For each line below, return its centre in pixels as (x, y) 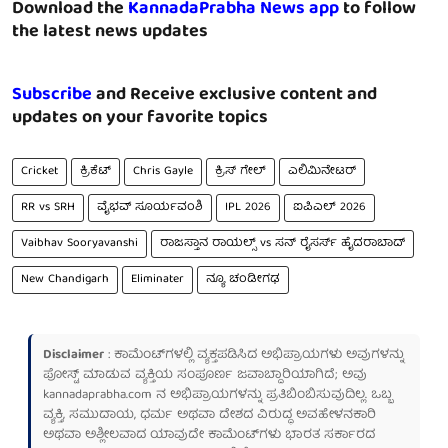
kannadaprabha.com (97, 395)
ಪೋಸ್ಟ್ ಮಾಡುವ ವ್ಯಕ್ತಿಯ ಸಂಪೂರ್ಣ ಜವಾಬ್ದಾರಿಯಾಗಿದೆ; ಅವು (205, 375)
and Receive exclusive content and (234, 95)
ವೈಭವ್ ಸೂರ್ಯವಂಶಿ (150, 207)
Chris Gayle (163, 171)
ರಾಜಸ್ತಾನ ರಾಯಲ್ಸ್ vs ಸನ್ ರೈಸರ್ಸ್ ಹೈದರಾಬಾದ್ (282, 243)
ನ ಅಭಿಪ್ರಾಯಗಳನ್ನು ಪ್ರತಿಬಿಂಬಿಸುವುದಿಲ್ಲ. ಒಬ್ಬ (272, 395)
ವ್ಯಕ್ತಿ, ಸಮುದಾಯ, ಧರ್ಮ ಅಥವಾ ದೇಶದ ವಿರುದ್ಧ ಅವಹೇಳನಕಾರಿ (209, 415)
